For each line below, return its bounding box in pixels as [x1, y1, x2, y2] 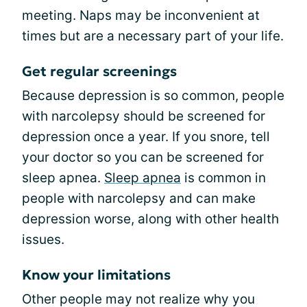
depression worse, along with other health [22, 211, 279, 227]
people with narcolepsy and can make [22, 191, 256, 206]
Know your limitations [22, 266, 171, 284]
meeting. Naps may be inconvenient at [22, 8, 260, 23]
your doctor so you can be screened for [22, 149, 264, 165]
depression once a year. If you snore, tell [22, 129, 270, 145]
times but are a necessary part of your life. [22, 28, 284, 44]
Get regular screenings [22, 62, 177, 80]
